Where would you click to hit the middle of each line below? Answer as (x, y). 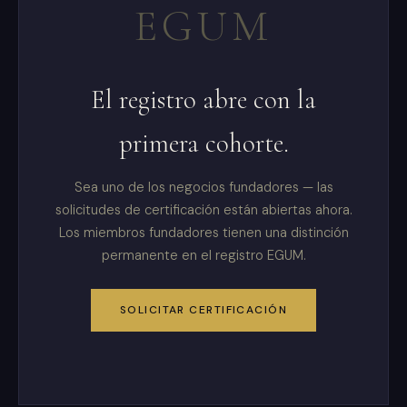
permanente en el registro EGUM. (203, 255)
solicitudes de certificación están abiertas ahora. (203, 209)
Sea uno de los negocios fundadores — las (203, 187)
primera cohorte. (203, 143)
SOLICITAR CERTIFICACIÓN (203, 310)
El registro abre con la (203, 99)
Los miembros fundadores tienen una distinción (203, 232)
